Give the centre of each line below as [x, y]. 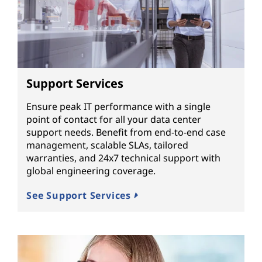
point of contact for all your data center [114, 119]
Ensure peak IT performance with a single [118, 106]
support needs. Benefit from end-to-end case [126, 132]
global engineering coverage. [91, 170]
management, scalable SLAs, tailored [107, 145]
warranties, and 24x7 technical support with [123, 158]
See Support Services [80, 195]
